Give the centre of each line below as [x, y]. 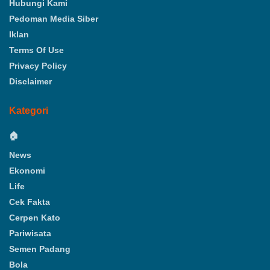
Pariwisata [30, 233]
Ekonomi [27, 170]
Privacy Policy [38, 65]
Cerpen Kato [35, 217]
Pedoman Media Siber [54, 18]
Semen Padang [40, 249]
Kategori [29, 110]
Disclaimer [30, 81]
